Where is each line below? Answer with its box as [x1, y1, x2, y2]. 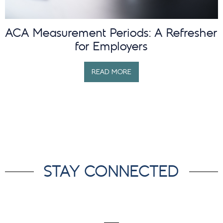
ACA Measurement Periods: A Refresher [5, 25, 218, 42]
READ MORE [92, 67, 131, 77]
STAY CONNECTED [44, 161, 179, 182]
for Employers [75, 39, 148, 55]
